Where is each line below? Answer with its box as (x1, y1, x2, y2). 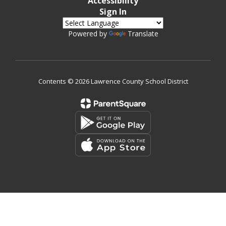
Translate (127, 29, 158, 38)
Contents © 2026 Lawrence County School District (38, 77, 188, 86)
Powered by (68, 29, 109, 38)
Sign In (99, 6, 127, 17)
